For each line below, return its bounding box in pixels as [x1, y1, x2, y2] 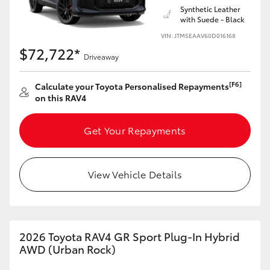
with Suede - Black [180, 14, 244, 24]
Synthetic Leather [180, 4, 240, 14]
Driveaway [84, 51, 119, 61]
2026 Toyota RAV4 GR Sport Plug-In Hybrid [19, 228, 240, 244]
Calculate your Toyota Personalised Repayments [35, 80, 229, 92]
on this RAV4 [35, 92, 86, 104]
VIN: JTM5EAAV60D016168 [161, 31, 236, 40]
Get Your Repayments [84, 123, 186, 137]
